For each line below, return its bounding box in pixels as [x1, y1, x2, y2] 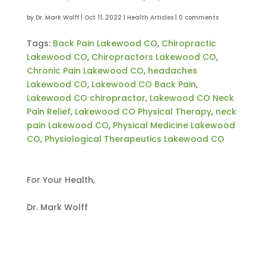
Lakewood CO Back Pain [91, 78, 196, 90]
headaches [147, 65, 197, 77]
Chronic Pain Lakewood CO [26, 65, 144, 77]
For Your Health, [26, 174, 95, 186]
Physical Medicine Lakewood [112, 119, 235, 131]
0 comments [178, 13, 218, 22]
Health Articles [126, 13, 173, 22]
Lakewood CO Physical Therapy [74, 106, 211, 118]
